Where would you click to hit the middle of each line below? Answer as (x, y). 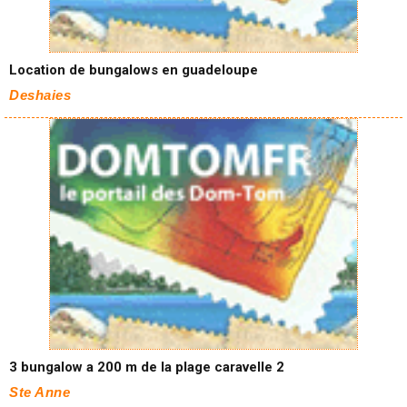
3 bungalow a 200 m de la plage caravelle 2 (147, 367)
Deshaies (40, 95)
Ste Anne (40, 392)
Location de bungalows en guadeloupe (134, 70)
